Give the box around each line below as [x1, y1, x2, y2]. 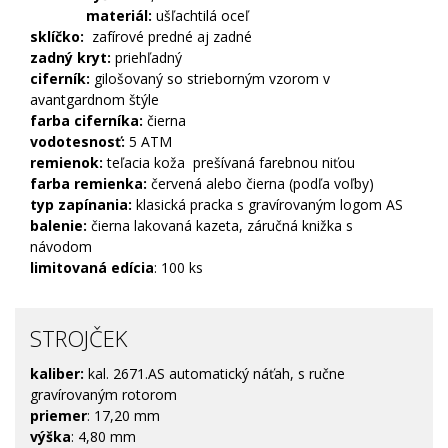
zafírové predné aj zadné [92, 27, 252, 47]
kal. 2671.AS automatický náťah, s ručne [84, 364, 345, 384]
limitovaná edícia [30, 258, 154, 278]
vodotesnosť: [30, 132, 129, 152]
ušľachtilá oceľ [156, 6, 249, 26]
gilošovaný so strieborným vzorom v [90, 69, 330, 89]
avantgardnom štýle [30, 90, 159, 110]
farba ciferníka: [30, 111, 143, 131]
